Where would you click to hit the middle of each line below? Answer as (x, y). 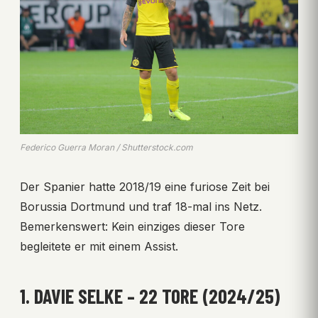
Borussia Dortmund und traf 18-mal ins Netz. (141, 207)
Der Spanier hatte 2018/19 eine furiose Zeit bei (145, 187)
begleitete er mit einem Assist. (99, 247)
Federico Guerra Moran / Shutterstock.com (106, 148)
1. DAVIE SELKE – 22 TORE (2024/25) (150, 296)
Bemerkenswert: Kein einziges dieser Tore (132, 227)
